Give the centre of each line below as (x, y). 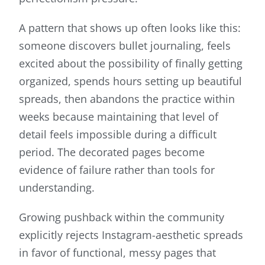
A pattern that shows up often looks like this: (130, 28)
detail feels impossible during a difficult (118, 135)
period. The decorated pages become (112, 152)
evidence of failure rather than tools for (117, 170)
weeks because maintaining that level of (119, 117)
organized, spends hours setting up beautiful (130, 81)
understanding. (57, 188)
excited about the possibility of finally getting (131, 64)
